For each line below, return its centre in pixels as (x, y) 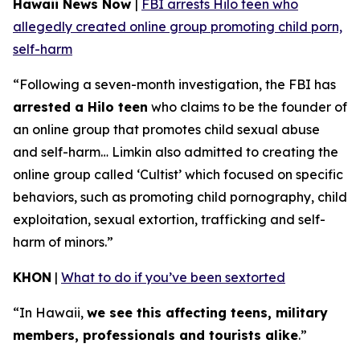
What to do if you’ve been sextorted (173, 277)
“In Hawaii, (50, 313)
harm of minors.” (63, 242)
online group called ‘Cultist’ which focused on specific (178, 174)
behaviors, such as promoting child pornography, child (180, 197)
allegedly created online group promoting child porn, (178, 27)
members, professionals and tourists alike (155, 335)
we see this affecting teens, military (207, 313)
